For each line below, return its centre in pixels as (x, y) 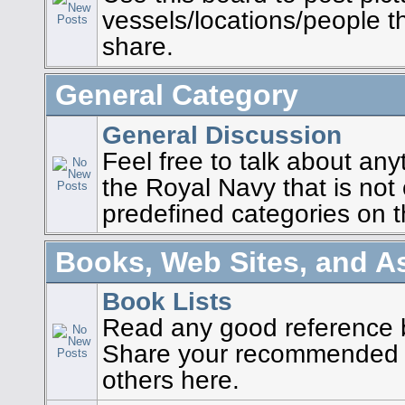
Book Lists (168, 301)
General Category (177, 95)
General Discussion (222, 134)
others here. (171, 379)
